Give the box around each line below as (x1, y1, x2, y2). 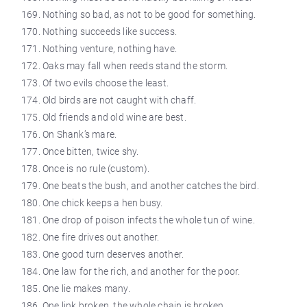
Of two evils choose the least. (42, 77, 169, 88)
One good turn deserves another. (42, 249, 184, 260)
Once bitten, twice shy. (42, 146, 139, 157)
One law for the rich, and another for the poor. (42, 266, 241, 277)
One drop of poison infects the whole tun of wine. (42, 214, 255, 225)
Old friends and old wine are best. (42, 112, 186, 123)
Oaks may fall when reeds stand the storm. (42, 60, 228, 71)
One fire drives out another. (42, 232, 160, 243)
